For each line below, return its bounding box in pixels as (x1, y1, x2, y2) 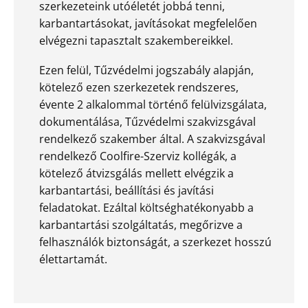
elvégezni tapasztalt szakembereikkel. (39, 32, 233, 48)
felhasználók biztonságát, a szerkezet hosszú (39, 234, 272, 250)
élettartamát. (39, 251, 107, 267)
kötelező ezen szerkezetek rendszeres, (39, 79, 239, 95)
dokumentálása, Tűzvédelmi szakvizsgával (39, 113, 256, 129)
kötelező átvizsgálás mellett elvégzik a (39, 165, 234, 181)
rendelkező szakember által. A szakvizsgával (39, 131, 265, 146)
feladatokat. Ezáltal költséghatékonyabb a (39, 199, 254, 215)
